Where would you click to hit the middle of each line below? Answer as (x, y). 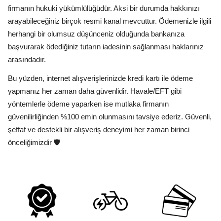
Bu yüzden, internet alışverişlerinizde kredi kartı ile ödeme (100, 78)
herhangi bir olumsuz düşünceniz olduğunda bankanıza (96, 34)
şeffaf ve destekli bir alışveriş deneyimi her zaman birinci (99, 129)
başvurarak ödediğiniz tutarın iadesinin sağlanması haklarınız (106, 47)
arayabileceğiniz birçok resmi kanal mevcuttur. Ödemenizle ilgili (110, 21)
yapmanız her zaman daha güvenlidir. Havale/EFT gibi (95, 91)
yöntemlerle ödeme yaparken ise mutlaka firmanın (88, 104)
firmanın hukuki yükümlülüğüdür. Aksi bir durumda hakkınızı (104, 8)
